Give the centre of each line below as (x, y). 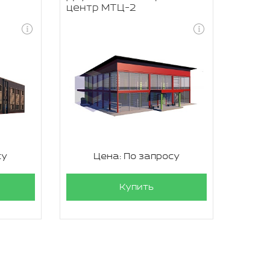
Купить (136, 187)
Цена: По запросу (136, 156)
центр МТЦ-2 (101, 8)
